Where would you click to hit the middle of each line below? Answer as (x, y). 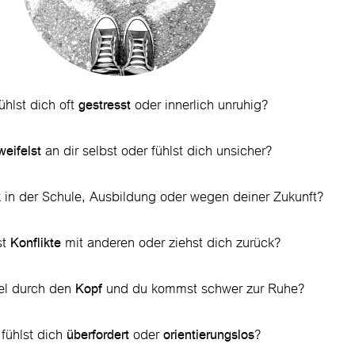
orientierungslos (208, 334)
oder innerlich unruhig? (199, 105)
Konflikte (35, 242)
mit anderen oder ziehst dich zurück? (170, 243)
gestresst (104, 105)
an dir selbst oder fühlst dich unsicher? (156, 151)
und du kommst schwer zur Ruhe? (203, 289)
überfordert (97, 334)
